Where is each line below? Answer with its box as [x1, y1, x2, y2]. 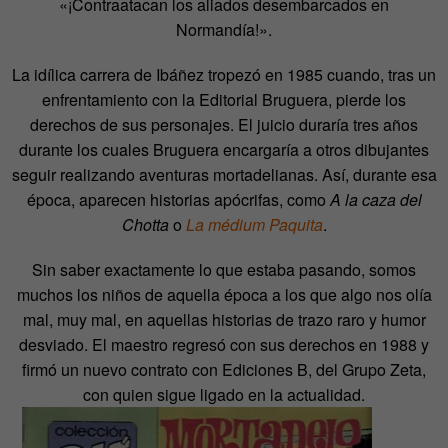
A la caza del [329, 187, 422, 211]
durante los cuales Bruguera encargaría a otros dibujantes [19, 137, 429, 161]
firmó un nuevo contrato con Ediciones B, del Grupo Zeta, [22, 357, 426, 381]
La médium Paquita [185, 212, 323, 236]
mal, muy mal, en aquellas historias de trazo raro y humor [22, 307, 426, 331]
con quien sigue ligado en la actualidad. [83, 382, 365, 406]
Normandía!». [176, 17, 272, 41]
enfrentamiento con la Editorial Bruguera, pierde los [42, 87, 406, 111]
